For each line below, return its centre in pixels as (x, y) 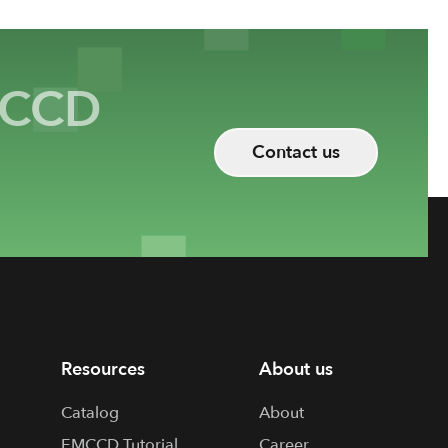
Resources (102, 370)
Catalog (89, 413)
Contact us (296, 153)
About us (296, 370)
